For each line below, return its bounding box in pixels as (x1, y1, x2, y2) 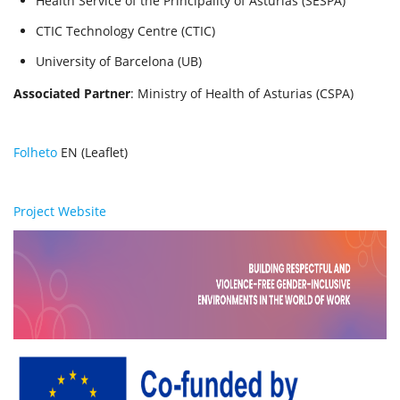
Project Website (13, 203, 106, 220)
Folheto (13, 144, 57, 161)
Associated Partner (13, 85, 130, 102)
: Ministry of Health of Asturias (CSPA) (130, 85, 354, 102)
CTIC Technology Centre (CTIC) (36, 22, 215, 39)
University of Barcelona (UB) (36, 53, 202, 70)
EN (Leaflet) (57, 144, 128, 161)
